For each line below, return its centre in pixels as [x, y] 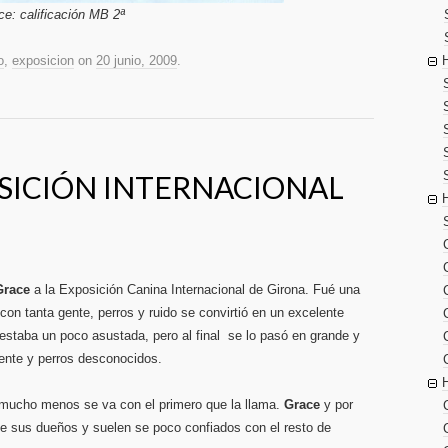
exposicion [43, 60]
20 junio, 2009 [136, 60]
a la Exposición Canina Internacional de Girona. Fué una [195, 289]
